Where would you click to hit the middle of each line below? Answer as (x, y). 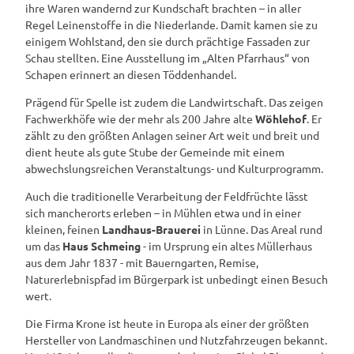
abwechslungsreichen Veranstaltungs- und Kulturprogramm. (174, 168)
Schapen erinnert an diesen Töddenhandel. (131, 74)
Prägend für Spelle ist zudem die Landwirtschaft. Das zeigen (174, 102)
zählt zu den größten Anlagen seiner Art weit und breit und (172, 135)
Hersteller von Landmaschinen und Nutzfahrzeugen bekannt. (176, 339)
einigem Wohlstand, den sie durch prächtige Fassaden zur (168, 41)
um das (44, 245)
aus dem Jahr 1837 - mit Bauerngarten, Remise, (142, 262)
